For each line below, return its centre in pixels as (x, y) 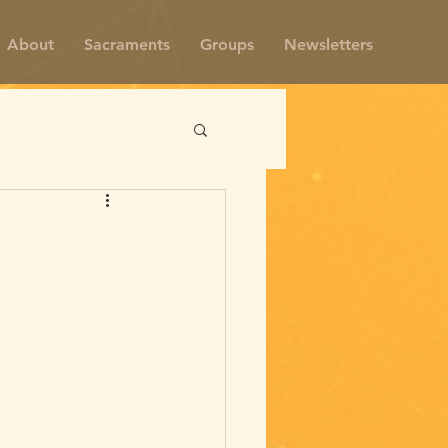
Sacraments (127, 44)
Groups (227, 44)
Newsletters (328, 44)
